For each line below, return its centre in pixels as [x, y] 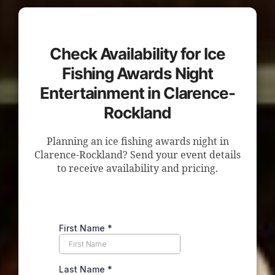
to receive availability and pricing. [137, 169]
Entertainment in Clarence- [137, 93]
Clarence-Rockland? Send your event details [137, 155]
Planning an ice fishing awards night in [137, 142]
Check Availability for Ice [137, 54]
